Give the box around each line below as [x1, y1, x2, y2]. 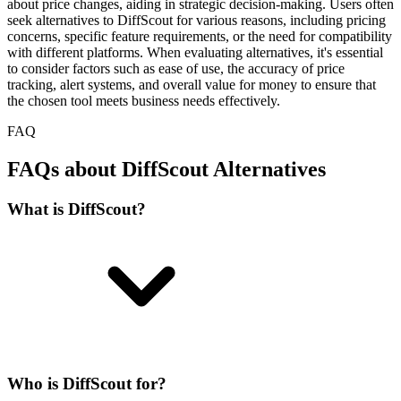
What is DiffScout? [7, 199, 146, 218]
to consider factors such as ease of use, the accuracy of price [7, 60, 345, 76]
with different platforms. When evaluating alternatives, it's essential [7, 44, 383, 60]
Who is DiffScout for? [7, 374, 166, 394]
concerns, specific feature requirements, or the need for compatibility [7, 28, 392, 44]
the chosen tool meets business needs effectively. [7, 92, 280, 108]
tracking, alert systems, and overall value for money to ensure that [7, 76, 376, 92]
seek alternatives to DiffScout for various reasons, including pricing [7, 12, 386, 28]
